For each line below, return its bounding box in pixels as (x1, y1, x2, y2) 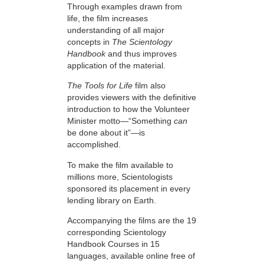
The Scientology (112, 37, 172, 47)
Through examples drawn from (67, 2, 182, 12)
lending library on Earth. (67, 195, 156, 205)
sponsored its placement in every (67, 183, 190, 193)
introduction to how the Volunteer (67, 104, 190, 114)
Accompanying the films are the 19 (67, 216, 196, 226)
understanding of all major (67, 25, 164, 35)
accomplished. (67, 140, 121, 150)
